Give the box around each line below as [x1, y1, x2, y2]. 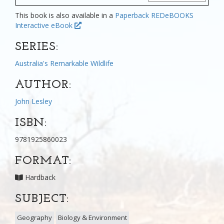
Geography [17, 212, 52, 222]
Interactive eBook [15, 20, 74, 30]
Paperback [115, 10, 149, 20]
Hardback [23, 172, 55, 182]
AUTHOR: [15, 78, 71, 91]
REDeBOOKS [151, 10, 193, 20]
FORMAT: [15, 154, 71, 167]
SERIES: [15, 40, 58, 53]
